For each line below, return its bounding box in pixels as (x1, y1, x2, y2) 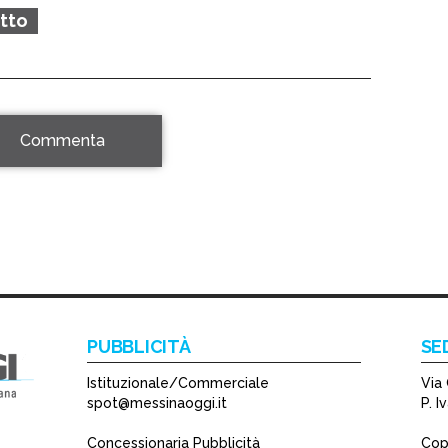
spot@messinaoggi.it (87, 395, 228, 412)
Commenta (19, 131, 105, 151)
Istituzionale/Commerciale (87, 375, 270, 392)
